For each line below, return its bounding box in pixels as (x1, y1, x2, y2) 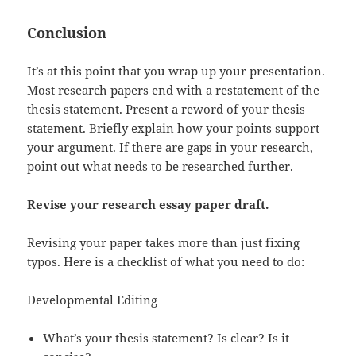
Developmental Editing (27, 291, 158, 308)
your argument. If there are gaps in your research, (27, 138, 314, 155)
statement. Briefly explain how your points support (27, 119, 320, 136)
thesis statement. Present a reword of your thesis (27, 100, 306, 117)
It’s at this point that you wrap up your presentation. (27, 62, 326, 79)
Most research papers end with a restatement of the (27, 81, 320, 98)
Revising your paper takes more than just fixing (27, 234, 300, 250)
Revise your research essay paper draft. (27, 195, 269, 212)
